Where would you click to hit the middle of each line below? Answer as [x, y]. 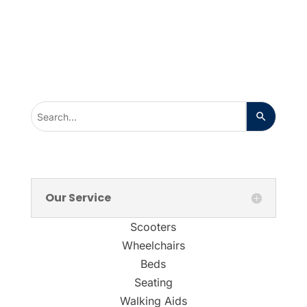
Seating [153, 283]
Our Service [78, 198]
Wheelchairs [153, 246]
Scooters [153, 227]
